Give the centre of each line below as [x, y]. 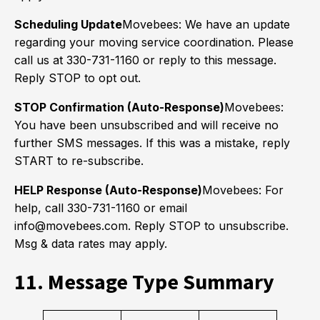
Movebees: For [243, 190]
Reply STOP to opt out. [77, 78]
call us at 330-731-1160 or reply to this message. [145, 60]
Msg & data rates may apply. [91, 244]
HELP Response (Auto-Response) [108, 190]
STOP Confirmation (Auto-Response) [119, 107]
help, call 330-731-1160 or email [101, 208]
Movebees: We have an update [206, 24]
